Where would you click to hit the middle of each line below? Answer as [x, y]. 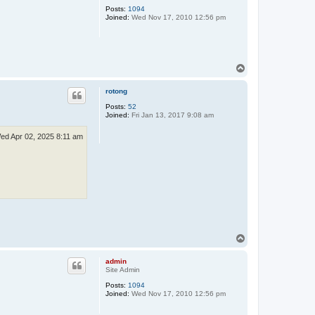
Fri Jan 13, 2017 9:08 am [172, 115]
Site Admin [123, 270]
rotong [116, 91]
